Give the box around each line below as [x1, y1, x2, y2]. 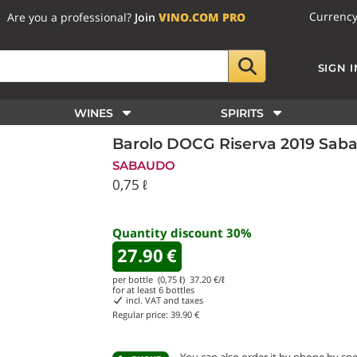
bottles [163, 284, 194, 296]
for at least [112, 284, 159, 296]
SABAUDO [112, 158, 175, 173]
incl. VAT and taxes [123, 294, 203, 306]
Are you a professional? [7, 9, 135, 25]
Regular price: [112, 308, 171, 320]
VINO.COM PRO [159, 9, 246, 25]
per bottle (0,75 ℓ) [112, 273, 190, 285]
